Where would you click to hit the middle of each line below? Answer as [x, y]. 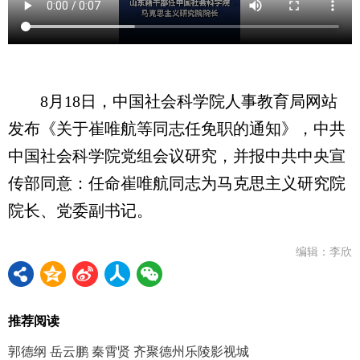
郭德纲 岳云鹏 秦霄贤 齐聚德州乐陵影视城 [129, 351]
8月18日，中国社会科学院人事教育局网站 [173, 101]
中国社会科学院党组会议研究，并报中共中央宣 [177, 155]
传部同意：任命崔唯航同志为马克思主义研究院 [177, 183]
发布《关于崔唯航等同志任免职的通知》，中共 [177, 128]
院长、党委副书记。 [80, 210]
